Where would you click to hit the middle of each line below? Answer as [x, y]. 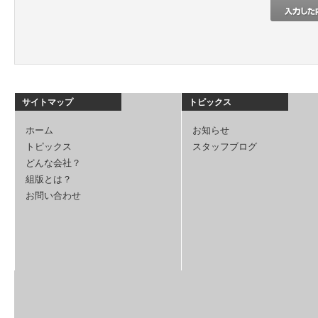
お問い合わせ [53, 195]
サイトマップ [48, 102]
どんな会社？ [53, 162]
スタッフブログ [225, 146]
